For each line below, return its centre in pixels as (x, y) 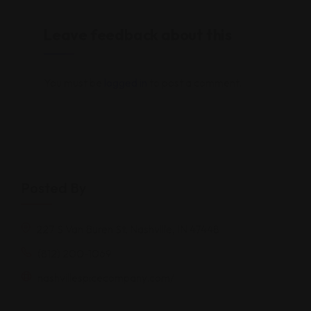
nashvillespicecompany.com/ (105, 278)
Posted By (53, 188)
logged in (126, 83)
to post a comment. (194, 83)
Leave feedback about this (138, 35)
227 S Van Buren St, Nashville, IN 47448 (127, 229)
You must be (74, 83)
